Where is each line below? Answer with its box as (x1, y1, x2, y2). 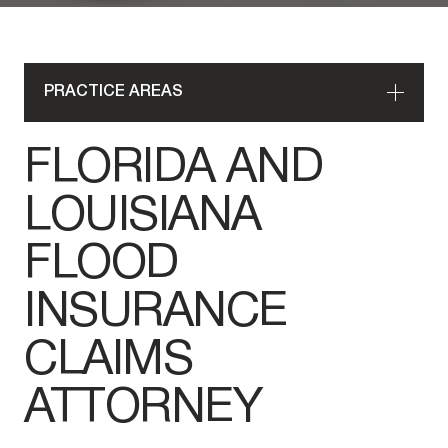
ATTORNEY (24, 388, 274, 432)
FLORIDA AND (24, 148, 323, 192)
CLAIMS (24, 340, 193, 384)
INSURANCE (24, 292, 288, 336)
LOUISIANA (24, 196, 262, 240)
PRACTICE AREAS (44, 85, 183, 99)
